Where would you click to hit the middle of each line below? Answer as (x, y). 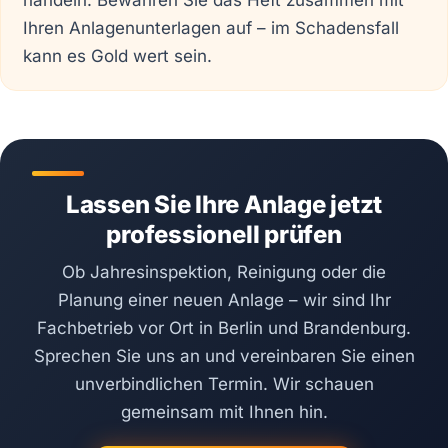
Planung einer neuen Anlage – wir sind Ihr (224, 299)
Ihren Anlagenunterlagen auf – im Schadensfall (211, 28)
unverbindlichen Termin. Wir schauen (224, 383)
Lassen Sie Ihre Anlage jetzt (224, 204)
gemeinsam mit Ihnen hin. (224, 411)
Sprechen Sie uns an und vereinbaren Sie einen (224, 355)
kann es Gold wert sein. (118, 56)
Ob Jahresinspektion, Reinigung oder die (224, 271)
